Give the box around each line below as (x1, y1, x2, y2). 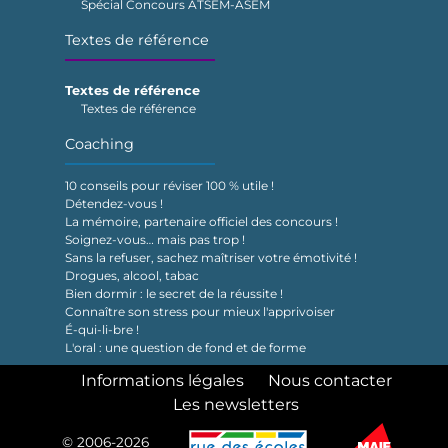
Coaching (64, 135, 134, 154)
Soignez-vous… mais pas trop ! (64, 232, 245, 248)
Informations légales (80, 371, 244, 391)
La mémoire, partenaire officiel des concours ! (64, 214, 338, 230)
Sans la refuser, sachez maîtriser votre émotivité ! (64, 250, 357, 266)
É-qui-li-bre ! (64, 322, 139, 338)
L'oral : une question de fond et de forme (64, 340, 306, 356)
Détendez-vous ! (64, 196, 163, 212)
